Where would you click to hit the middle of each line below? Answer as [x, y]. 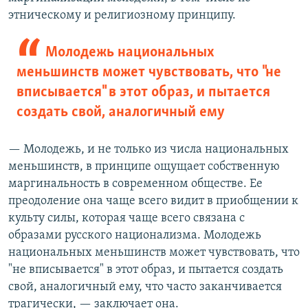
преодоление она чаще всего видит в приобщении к [153, 201]
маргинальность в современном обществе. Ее [135, 184]
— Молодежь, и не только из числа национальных [148, 149]
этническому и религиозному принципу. [122, 15]
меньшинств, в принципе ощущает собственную [144, 166]
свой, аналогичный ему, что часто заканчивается [145, 287]
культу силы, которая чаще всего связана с [126, 218]
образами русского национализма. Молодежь [135, 235]
